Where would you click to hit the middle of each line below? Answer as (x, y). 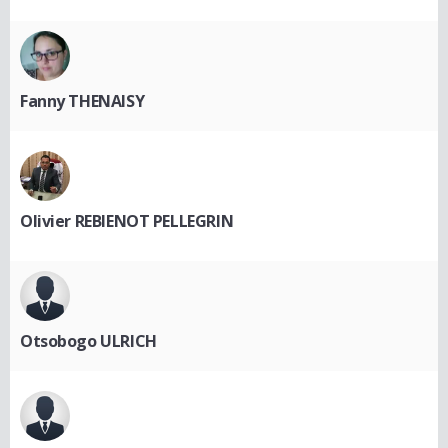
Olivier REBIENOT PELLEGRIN (127, 221)
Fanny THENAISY (82, 101)
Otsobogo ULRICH (88, 341)
